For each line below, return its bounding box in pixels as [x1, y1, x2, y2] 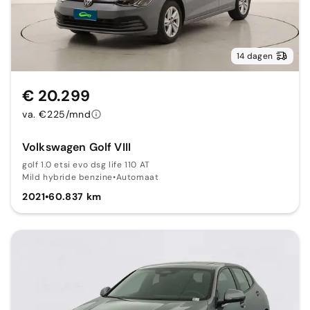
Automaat [116, 172, 159, 183]
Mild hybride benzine [22, 172, 113, 183]
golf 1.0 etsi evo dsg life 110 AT [22, 159, 150, 171]
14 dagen [237, 51, 273, 62]
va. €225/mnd [22, 108, 91, 121]
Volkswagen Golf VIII [22, 140, 131, 155]
